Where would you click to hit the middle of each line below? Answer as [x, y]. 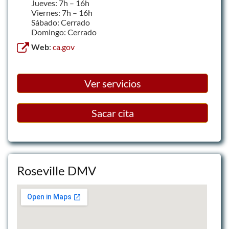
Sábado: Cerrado [61, 22]
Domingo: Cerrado [64, 32]
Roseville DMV [56, 170]
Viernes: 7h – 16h [62, 13]
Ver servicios [112, 83]
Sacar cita [112, 113]
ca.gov [64, 47]
